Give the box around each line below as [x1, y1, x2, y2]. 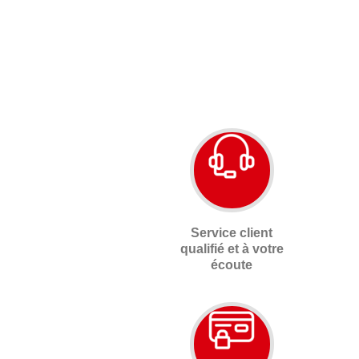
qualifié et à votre [179, 241, 284, 256]
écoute [211, 257, 253, 272]
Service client [191, 225, 273, 240]
